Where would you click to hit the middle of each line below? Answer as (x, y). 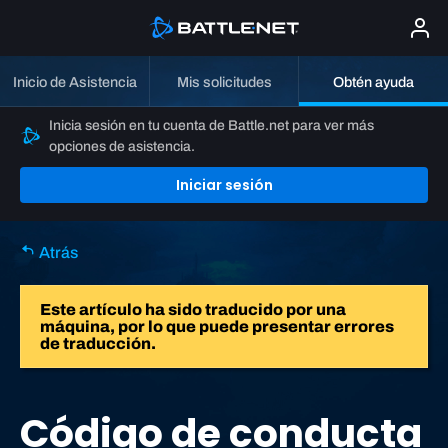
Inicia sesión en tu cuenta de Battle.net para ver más (211, 126)
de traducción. (98, 344)
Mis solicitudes (224, 82)
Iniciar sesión (224, 185)
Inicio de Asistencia (74, 82)
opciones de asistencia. (121, 147)
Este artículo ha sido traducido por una (193, 310)
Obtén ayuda (373, 82)
